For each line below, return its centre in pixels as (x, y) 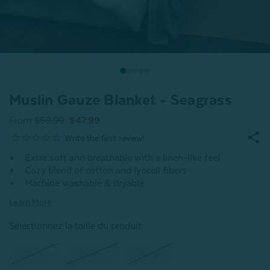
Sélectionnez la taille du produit (75, 226)
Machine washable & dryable (84, 183)
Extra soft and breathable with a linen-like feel (122, 158)
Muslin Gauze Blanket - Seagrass (121, 100)
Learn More (30, 202)
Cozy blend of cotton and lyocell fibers (106, 170)
